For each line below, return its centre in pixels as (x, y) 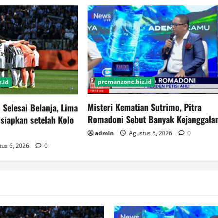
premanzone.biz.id (125, 82)
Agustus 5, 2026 (151, 133)
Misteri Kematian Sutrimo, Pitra (145, 107)
